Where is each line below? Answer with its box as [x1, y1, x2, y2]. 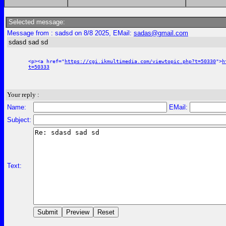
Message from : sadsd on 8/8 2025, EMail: [7, 29, 134, 37]
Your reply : [7, 91, 39, 98]
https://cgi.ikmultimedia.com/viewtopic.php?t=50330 [65, 59, 216, 64]
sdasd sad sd [9, 38, 48, 46]
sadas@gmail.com [134, 29, 188, 37]
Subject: [7, 116, 31, 124]
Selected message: [7, 18, 65, 26]
